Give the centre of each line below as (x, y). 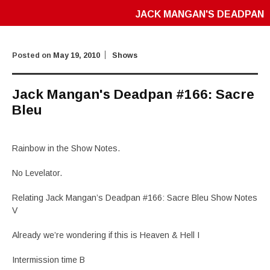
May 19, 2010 (77, 55)
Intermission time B (49, 260)
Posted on (33, 55)
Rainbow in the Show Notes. (66, 148)
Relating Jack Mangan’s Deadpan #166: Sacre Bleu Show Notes (135, 198)
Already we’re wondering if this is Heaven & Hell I (106, 235)
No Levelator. (37, 173)
